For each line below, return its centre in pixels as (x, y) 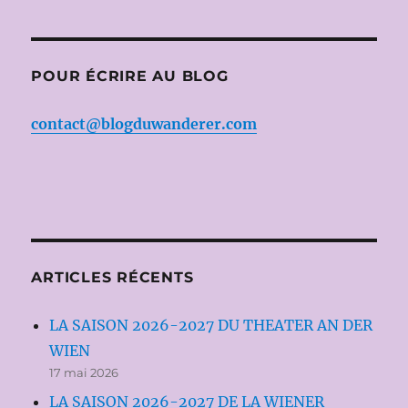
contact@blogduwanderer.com (144, 124)
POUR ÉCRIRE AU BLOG (130, 76)
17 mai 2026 (84, 373)
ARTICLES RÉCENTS (112, 278)
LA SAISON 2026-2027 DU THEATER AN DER (211, 326)
